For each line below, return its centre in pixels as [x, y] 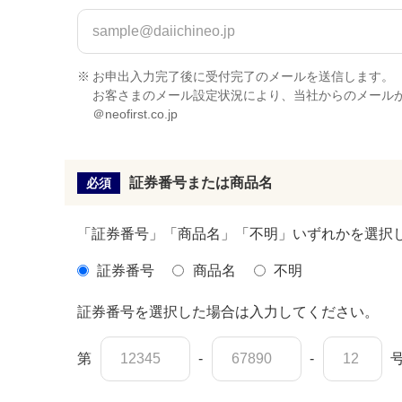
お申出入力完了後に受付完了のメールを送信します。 [243, 77]
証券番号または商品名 [201, 183]
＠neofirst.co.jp [135, 114]
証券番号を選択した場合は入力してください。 [228, 312]
